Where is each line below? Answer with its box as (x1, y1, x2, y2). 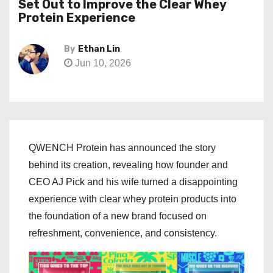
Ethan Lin (78, 44, 120, 54)
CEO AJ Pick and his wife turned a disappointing (29, 177, 238, 187)
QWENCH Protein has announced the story (29, 143, 216, 153)
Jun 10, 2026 (73, 58, 131, 68)
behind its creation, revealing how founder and (29, 160, 228, 170)
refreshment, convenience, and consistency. (29, 228, 217, 238)
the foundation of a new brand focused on (29, 211, 207, 221)
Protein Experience (18, 10, 135, 25)
